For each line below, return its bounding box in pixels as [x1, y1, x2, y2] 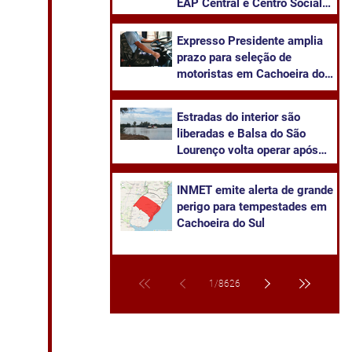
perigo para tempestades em [177, 200, 327, 214]
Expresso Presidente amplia [177, 34, 323, 48]
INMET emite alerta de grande [177, 183, 333, 197]
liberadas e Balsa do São [177, 126, 306, 141]
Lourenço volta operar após [177, 143, 318, 157]
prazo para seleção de [177, 50, 291, 64]
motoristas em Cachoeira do [177, 67, 324, 81]
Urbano [177, 13, 214, 27]
